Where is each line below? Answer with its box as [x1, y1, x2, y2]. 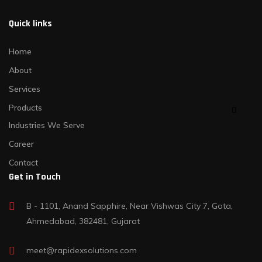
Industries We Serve [9, 120, 85, 131]
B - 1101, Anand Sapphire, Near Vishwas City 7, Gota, [26, 201, 233, 212]
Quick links [9, 18, 52, 30]
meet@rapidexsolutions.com [26, 245, 137, 256]
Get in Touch [9, 171, 61, 184]
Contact [9, 157, 38, 168]
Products [9, 102, 42, 113]
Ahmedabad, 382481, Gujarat [26, 216, 140, 227]
